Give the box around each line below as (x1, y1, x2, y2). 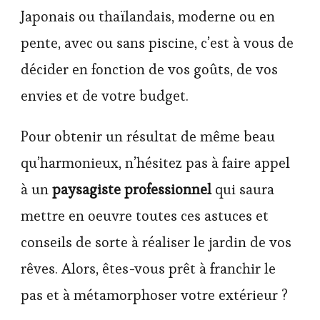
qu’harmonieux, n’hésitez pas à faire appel (21, 154, 290, 173)
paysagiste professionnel (52, 180, 211, 199)
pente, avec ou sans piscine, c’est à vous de (21, 34, 294, 53)
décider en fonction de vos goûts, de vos (21, 60, 278, 79)
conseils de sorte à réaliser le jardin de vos (21, 233, 291, 252)
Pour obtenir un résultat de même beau (21, 127, 275, 146)
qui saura (211, 180, 274, 199)
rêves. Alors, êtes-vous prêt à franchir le (21, 259, 276, 279)
